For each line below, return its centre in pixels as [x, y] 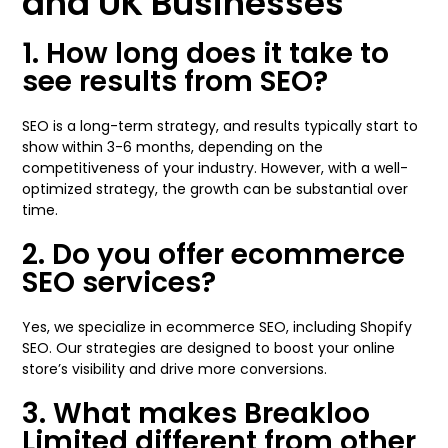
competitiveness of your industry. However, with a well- [215, 168]
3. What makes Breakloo [196, 413]
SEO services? [119, 282]
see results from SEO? [175, 81]
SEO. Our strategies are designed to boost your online [209, 348]
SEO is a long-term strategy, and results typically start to [220, 126]
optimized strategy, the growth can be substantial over [215, 189]
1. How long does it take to [206, 53]
